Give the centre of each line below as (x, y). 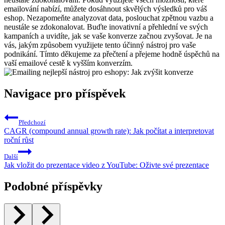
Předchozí (32, 122)
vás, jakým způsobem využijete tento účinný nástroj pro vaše (100, 45)
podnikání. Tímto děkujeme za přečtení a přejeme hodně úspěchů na (112, 54)
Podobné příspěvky (53, 186)
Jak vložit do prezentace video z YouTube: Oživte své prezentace (106, 165)
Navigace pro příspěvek (65, 93)
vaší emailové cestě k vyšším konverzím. (68, 63)
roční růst (19, 140)
